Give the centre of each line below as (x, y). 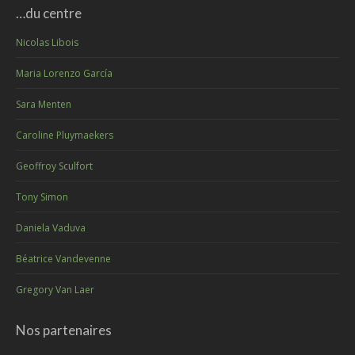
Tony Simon (42, 197)
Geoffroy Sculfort (54, 166)
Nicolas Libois (47, 43)
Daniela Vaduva (51, 228)
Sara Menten (44, 105)
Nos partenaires (64, 330)
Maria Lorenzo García (64, 74)
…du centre (49, 13)
